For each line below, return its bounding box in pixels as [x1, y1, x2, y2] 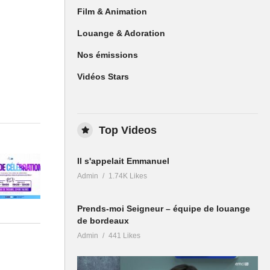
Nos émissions [77, 50, 138, 60]
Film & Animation [77, 7, 147, 17]
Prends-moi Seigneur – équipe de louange [77, 204, 250, 214]
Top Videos [99, 124, 157, 137]
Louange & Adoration [77, 28, 165, 39]
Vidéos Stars [77, 72, 129, 82]
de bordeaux [77, 216, 129, 226]
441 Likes [108, 231, 140, 240]
